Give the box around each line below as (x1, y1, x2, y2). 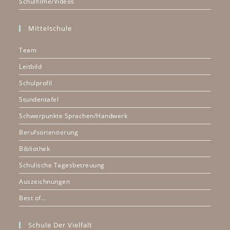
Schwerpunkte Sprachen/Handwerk (19, 111, 128, 120)
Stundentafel (19, 94, 59, 104)
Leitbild (19, 62, 42, 71)
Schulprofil (19, 78, 52, 87)
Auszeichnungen (19, 177, 70, 186)
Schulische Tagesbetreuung (19, 160, 105, 169)
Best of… (19, 193, 46, 202)
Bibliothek (19, 144, 50, 153)
